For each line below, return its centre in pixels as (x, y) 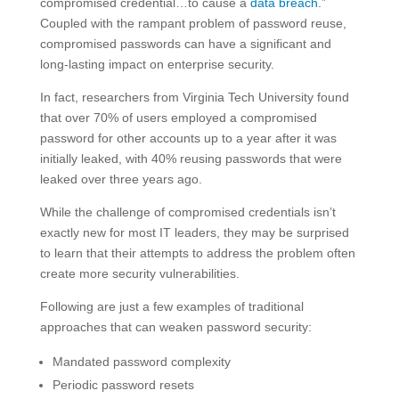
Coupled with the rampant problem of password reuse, (193, 24)
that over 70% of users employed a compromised (178, 118)
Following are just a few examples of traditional (171, 307)
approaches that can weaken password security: (175, 327)
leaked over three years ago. (121, 179)
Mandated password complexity (141, 362)
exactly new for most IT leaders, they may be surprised (194, 233)
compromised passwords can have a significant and (185, 44)
